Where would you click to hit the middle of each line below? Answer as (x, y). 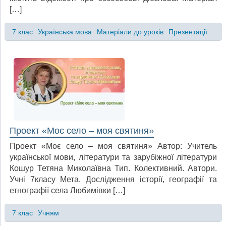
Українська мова (65, 32)
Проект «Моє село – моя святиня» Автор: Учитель (113, 146)
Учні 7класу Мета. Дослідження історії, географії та (113, 179)
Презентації (188, 32)
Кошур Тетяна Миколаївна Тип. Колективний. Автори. (113, 168)
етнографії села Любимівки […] (67, 190)
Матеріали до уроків (130, 32)
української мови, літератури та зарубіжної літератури (113, 157)
